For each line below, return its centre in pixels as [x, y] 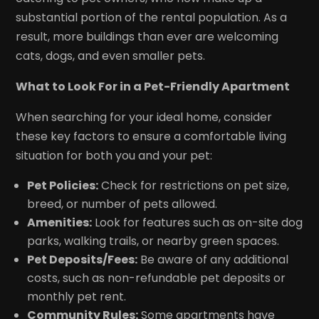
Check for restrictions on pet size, [194, 185]
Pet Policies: [63, 185]
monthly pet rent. [77, 296]
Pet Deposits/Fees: [83, 259]
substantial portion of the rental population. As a [152, 17]
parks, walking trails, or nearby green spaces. [153, 241]
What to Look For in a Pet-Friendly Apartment [153, 86]
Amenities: [60, 222]
